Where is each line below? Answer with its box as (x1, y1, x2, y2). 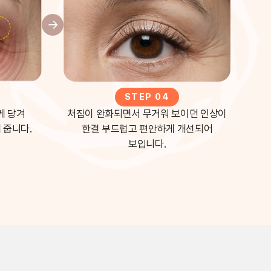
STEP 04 (124, 91, 170, 103)
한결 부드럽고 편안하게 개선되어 (81, 123, 213, 135)
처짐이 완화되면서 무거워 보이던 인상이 (67, 108, 227, 120)
